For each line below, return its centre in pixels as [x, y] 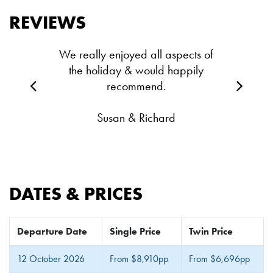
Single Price [135, 232]
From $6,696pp [219, 259]
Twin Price [211, 232]
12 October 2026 [51, 259]
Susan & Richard [136, 118]
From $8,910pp [139, 259]
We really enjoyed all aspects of [136, 55]
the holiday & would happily [136, 70]
